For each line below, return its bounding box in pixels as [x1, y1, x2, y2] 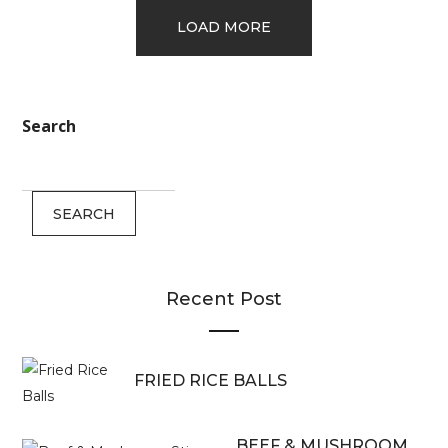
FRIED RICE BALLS [134, 370, 288, 390]
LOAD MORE [177, 18, 271, 36]
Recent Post [166, 288, 282, 310]
